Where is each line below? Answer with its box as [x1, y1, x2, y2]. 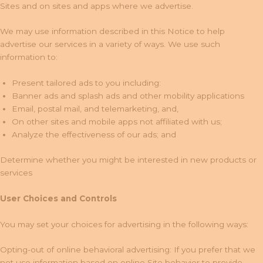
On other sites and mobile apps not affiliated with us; [12, 117, 222, 127]
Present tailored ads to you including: [12, 78, 161, 88]
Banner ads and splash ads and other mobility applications [12, 91, 244, 101]
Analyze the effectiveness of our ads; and [12, 130, 176, 140]
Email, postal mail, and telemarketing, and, [12, 104, 178, 114]
